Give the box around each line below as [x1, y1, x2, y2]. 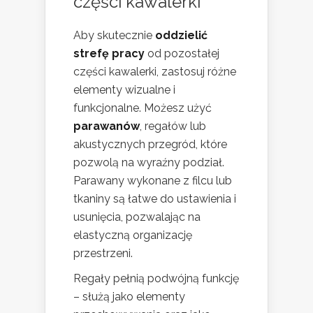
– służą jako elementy [73, 290, 185, 304]
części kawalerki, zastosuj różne [73, 65, 236, 79]
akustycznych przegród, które [73, 138, 227, 152]
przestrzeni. [73, 247, 133, 261]
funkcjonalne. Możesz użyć [73, 101, 212, 115]
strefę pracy [73, 47, 145, 61]
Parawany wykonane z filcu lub [73, 174, 232, 188]
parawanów [73, 119, 140, 133]
